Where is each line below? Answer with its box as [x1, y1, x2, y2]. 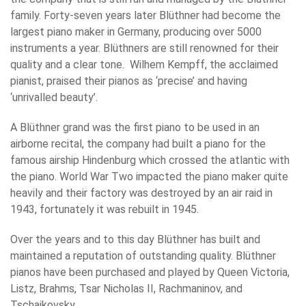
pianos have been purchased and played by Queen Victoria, [10, 266, 290, 279]
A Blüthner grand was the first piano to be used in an [10, 121, 260, 135]
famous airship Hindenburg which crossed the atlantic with [10, 154, 290, 167]
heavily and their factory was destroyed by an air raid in [10, 186, 273, 200]
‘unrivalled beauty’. [10, 91, 98, 105]
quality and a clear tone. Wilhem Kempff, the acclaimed [10, 58, 278, 72]
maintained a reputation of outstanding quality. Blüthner [10, 249, 276, 263]
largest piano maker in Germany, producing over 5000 [10, 25, 262, 39]
